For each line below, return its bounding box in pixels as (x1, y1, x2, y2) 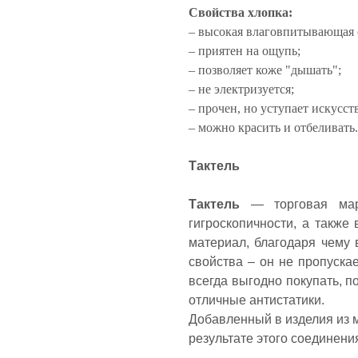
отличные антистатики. (189, 293, 324, 307)
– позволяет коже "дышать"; (189, 63, 344, 77)
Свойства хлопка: (189, 6, 296, 19)
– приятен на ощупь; (189, 44, 304, 58)
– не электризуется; (189, 82, 297, 96)
